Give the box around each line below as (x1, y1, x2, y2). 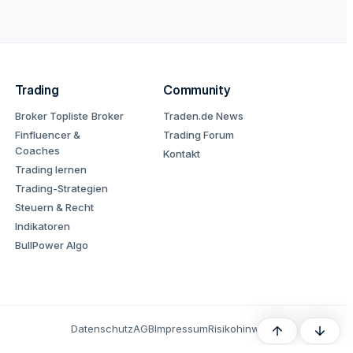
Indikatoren (14, 220, 70, 232)
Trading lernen (14, 163, 87, 176)
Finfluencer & (14, 128, 80, 141)
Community (163, 82, 231, 98)
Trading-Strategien (14, 182, 108, 195)
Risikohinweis (208, 322, 274, 335)
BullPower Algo (14, 239, 88, 251)
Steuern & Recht (14, 201, 94, 214)
